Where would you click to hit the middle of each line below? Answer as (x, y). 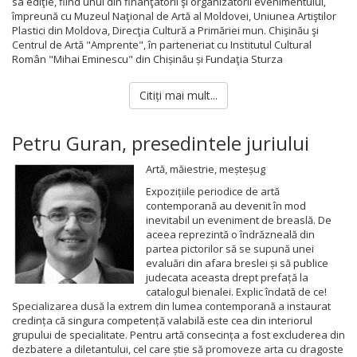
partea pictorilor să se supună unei (230, 249)
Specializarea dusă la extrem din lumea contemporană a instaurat (171, 306)
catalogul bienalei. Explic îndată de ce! (237, 292)
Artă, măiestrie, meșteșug (206, 169)
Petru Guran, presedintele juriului (161, 143)
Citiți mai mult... (178, 95)
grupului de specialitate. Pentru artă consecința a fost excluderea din (178, 335)
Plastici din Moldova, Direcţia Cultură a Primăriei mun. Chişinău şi (165, 30)
